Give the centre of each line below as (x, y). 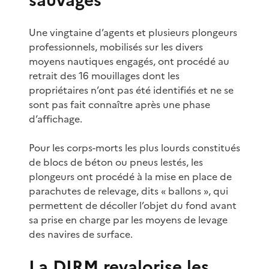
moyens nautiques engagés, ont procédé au (129, 61)
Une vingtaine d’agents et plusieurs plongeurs (133, 32)
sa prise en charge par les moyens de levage (128, 219)
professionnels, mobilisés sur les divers (116, 47)
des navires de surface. (81, 234)
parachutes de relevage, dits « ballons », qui (128, 191)
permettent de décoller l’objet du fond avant (133, 205)
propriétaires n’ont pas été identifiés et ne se (131, 90)
